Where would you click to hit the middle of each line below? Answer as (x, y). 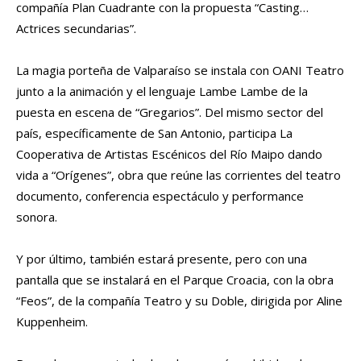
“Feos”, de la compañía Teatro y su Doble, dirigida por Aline (179, 300)
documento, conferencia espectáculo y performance (160, 195)
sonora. (37, 216)
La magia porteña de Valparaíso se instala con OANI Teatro (180, 70)
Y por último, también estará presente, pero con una (162, 258)
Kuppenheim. (52, 321)
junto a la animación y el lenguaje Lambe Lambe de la (162, 91)
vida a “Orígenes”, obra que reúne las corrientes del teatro (178, 174)
